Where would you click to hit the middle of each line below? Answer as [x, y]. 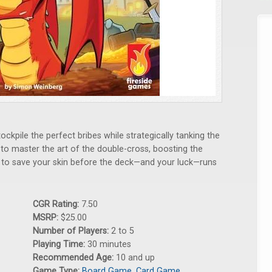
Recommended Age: [74, 258]
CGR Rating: [57, 204]
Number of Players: [72, 231]
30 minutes [109, 244]
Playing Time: [60, 244]
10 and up [135, 258]
